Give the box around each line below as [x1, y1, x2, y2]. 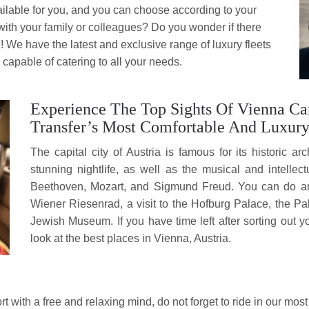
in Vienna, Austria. [142, 232, 231, 244]
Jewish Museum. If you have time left [30, 215, 219, 227]
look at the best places [30, 232, 142, 244]
